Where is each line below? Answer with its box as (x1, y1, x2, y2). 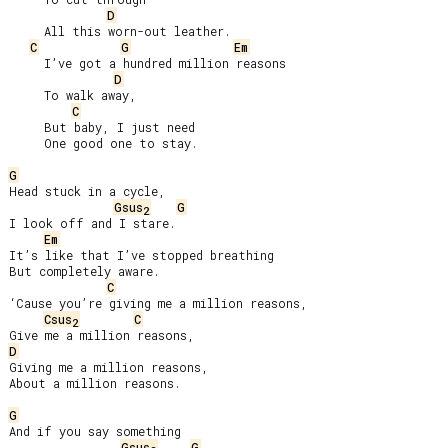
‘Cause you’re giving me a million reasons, (9, 295, 308, 311)
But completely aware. (9, 263, 160, 279)
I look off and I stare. (9, 215, 176, 231)
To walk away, (9, 87, 44, 103)
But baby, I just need (9, 119, 44, 135)
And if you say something (9, 423, 181, 439)
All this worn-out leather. (9, 23, 44, 39)
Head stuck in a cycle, (9, 183, 166, 199)
